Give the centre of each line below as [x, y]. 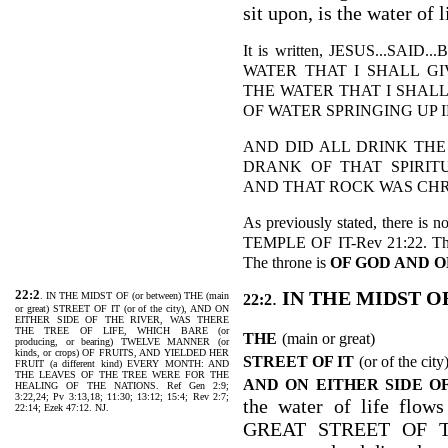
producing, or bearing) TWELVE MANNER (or [122, 341]
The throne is [286, 262]
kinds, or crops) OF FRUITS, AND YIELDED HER [122, 352]
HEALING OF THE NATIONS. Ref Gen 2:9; [122, 385]
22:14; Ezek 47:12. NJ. [62, 407]
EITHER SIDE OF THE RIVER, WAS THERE [122, 319]
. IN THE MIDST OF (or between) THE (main [134, 295]
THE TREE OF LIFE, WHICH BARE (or [122, 330]
